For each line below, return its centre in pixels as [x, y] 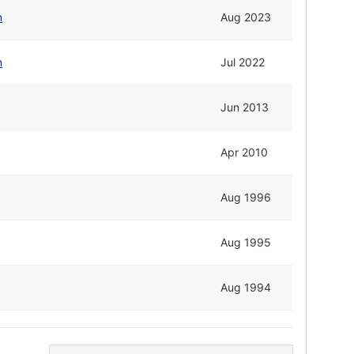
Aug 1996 [246, 198]
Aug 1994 [246, 288]
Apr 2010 [245, 153]
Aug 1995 [246, 243]
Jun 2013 [245, 107]
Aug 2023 [246, 17]
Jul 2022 [243, 62]
